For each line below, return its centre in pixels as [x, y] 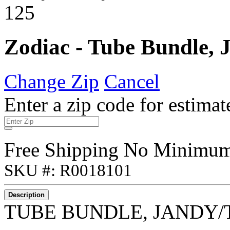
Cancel [132, 81]
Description [26, 195]
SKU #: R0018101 [68, 170]
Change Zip [52, 81]
